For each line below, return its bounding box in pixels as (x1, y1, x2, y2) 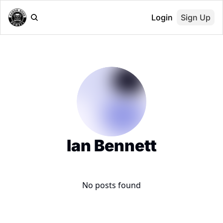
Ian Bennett (66, 136, 157, 155)
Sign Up (181, 12, 211, 22)
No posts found (82, 180, 141, 191)
